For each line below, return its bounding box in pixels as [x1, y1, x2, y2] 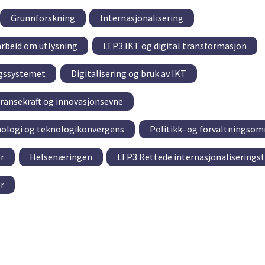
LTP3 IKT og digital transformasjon [102, 40, 247, 52]
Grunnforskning [10, 12, 75, 24]
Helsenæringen [29, 151, 92, 163]
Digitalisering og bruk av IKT [70, 67, 186, 80]
